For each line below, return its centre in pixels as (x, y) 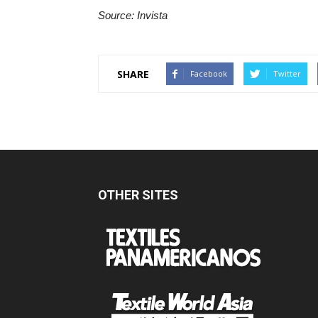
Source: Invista (133, 15)
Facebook (209, 73)
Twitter (287, 73)
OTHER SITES (138, 195)
